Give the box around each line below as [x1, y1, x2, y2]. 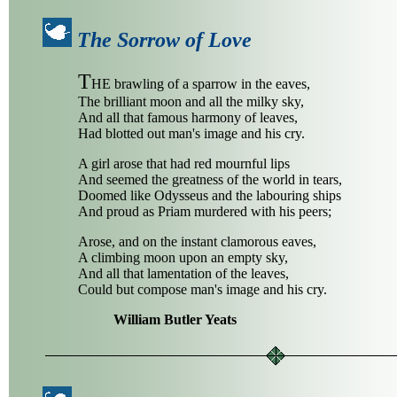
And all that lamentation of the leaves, [78, 265, 289, 281]
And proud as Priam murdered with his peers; [78, 203, 331, 219]
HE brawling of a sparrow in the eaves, [91, 75, 310, 91]
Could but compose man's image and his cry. [78, 281, 327, 297]
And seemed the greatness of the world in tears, [78, 171, 342, 187]
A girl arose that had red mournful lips [78, 155, 290, 171]
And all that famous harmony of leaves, [78, 109, 298, 125]
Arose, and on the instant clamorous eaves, [78, 233, 316, 249]
